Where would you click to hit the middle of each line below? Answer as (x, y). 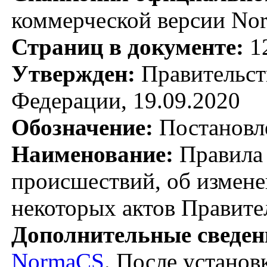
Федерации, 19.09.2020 (126, 100)
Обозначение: (82, 127)
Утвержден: (73, 73)
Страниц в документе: (128, 46)
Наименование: (92, 154)
